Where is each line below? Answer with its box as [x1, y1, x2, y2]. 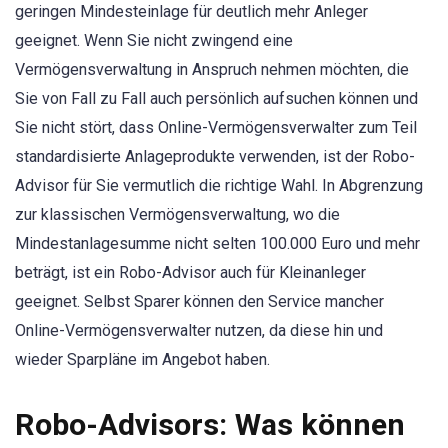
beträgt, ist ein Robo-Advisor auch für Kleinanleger [15, 263, 366, 283]
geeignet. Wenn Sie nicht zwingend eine [15, 31, 293, 51]
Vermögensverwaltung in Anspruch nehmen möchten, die [15, 60, 409, 80]
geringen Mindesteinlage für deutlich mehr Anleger [15, 2, 368, 22]
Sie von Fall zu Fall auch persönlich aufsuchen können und [15, 89, 418, 109]
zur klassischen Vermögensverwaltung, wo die [15, 205, 340, 225]
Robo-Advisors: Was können [15, 407, 405, 443]
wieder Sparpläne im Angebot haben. [15, 350, 270, 370]
